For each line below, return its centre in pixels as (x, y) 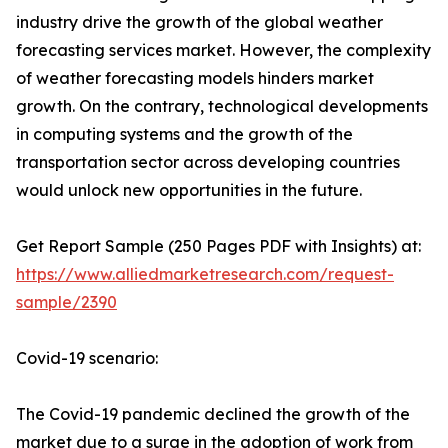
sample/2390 (66, 302)
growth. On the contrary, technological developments (222, 106)
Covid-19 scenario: (87, 358)
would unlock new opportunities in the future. (189, 190)
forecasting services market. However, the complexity (223, 50)
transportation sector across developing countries (208, 162)
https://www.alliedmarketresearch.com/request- (205, 274)
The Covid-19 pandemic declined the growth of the (213, 414)
